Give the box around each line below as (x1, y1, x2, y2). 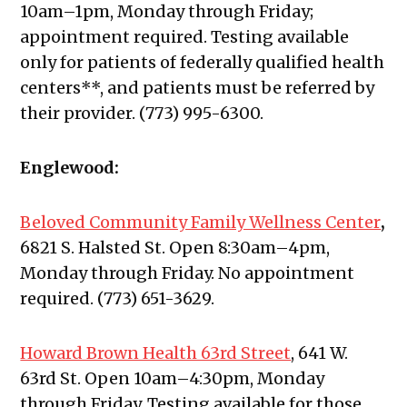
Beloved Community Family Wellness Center (20, 212, 382, 233)
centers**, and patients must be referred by (20, 77, 375, 99)
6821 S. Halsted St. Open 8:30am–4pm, (20, 237, 331, 259)
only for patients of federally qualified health (20, 52, 385, 74)
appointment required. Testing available (20, 26, 350, 48)
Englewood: (20, 157, 120, 179)
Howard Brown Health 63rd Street (20, 342, 292, 364)
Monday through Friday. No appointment (20, 263, 355, 284)
